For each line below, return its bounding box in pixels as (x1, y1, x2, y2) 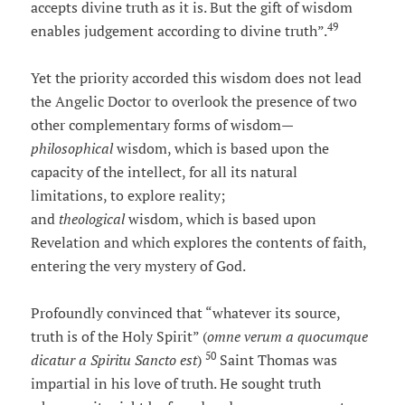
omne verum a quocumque (206, 327, 368, 346)
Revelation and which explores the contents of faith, (30, 233, 366, 252)
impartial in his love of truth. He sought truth (30, 374, 321, 393)
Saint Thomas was (215, 351, 337, 370)
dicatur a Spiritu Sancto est (30, 351, 197, 370)
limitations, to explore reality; (30, 186, 225, 205)
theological (58, 210, 128, 229)
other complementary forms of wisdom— (30, 116, 294, 135)
